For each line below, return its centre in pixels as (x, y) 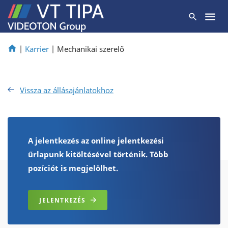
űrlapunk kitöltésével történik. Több (98, 154)
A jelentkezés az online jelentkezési (96, 140)
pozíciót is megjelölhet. (73, 168)
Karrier (37, 49)
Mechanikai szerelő (91, 49)
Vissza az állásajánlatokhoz (67, 90)
